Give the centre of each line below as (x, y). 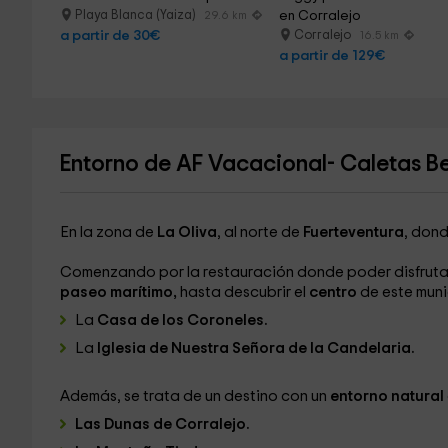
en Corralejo (320, 16)
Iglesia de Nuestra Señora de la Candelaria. (255, 348)
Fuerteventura (353, 232)
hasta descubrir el (242, 292)
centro (332, 292)
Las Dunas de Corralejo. (162, 424)
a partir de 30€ (109, 36)
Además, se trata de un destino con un (194, 396)
